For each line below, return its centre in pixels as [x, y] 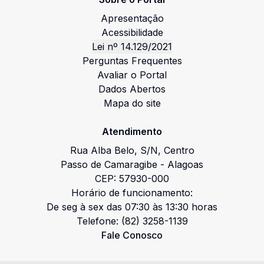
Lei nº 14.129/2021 [132, 47]
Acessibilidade [132, 32]
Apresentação [132, 18]
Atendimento [132, 131]
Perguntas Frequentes [132, 61]
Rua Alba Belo [102, 150]
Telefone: [99, 221]
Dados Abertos [132, 89]
